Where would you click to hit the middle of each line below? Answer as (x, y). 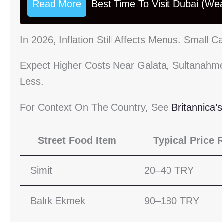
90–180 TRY (172, 201)
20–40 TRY (169, 171)
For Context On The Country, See (96, 107)
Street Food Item (77, 140)
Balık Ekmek (58, 201)
